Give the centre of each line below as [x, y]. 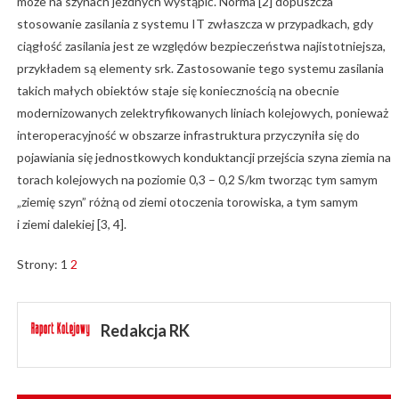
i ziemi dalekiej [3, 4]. [71, 224]
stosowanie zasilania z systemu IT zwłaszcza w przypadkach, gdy [195, 24]
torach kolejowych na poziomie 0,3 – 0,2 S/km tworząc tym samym [197, 180]
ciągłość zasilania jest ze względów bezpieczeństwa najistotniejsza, [201, 46]
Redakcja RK [145, 331]
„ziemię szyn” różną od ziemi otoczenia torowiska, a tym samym [187, 202]
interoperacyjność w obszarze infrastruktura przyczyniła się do [188, 135]
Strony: [38, 265]
